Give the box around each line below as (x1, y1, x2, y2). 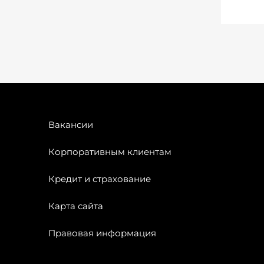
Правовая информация (48, 227, 156, 239)
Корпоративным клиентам (48, 146, 171, 157)
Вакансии (48, 119, 93, 130)
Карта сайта (48, 200, 103, 212)
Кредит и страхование (48, 173, 151, 184)
